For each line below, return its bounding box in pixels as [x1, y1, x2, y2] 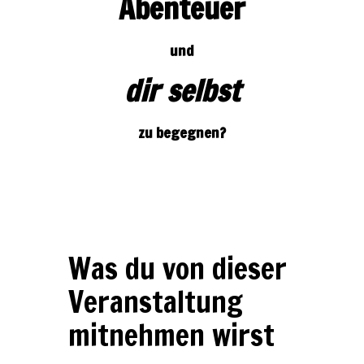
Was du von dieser [68, 248, 287, 289]
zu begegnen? [138, 122, 226, 143]
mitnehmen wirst [68, 314, 275, 356]
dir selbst [124, 70, 240, 111]
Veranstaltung [68, 281, 243, 323]
